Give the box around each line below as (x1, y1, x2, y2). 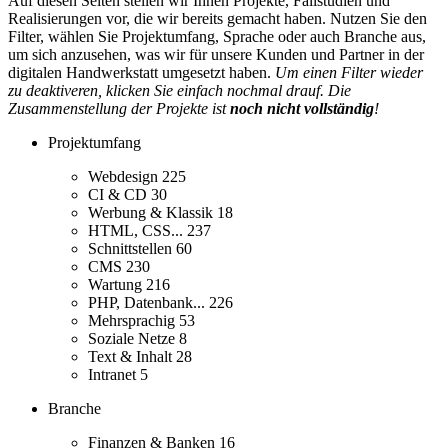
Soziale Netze (88, 330, 179, 348)
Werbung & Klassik (88, 204, 217, 222)
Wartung (88, 276, 146, 294)
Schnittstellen (88, 240, 176, 258)
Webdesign (88, 168, 162, 186)
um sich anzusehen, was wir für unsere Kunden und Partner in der (8, 46, 424, 64)
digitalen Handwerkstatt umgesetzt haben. (8, 64, 275, 82)
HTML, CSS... (88, 222, 187, 240)
